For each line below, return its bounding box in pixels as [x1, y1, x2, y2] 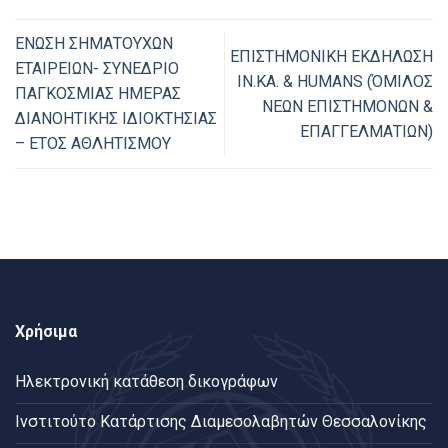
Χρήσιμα [15, 321, 77, 341]
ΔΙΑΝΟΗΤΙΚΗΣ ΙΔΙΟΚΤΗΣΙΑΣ [15, 109, 217, 129]
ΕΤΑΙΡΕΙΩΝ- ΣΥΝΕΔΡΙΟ [15, 59, 179, 79]
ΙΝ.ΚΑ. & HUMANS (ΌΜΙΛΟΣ [237, 71, 433, 91]
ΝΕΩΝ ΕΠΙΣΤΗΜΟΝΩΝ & [262, 96, 433, 116]
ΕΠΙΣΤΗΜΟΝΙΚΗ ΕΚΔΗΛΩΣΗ [230, 46, 433, 66]
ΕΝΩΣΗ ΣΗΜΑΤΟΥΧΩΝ [15, 34, 173, 54]
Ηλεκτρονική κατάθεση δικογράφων [15, 372, 278, 392]
